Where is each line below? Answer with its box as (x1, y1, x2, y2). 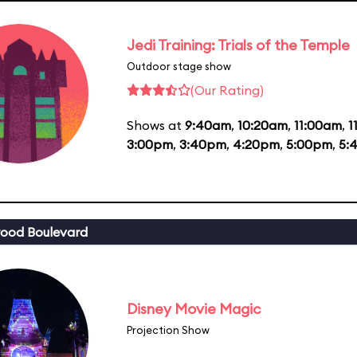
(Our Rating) (190, 81, 264, 98)
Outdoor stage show (127, 59, 231, 73)
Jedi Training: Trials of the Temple (127, 35, 350, 54)
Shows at (127, 116, 185, 133)
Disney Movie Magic (127, 299, 261, 318)
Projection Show (127, 323, 210, 336)
